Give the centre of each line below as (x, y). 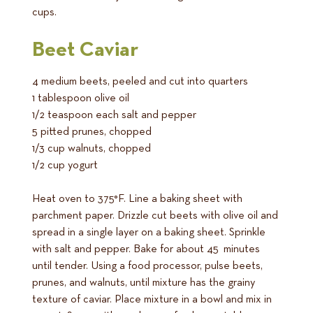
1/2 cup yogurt (65, 166)
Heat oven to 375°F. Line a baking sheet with (137, 199)
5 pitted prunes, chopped (92, 132)
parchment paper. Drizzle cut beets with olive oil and (155, 216)
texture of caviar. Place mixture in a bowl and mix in (152, 300)
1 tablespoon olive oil (81, 99)
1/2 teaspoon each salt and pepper (114, 116)
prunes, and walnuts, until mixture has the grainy (144, 283)
